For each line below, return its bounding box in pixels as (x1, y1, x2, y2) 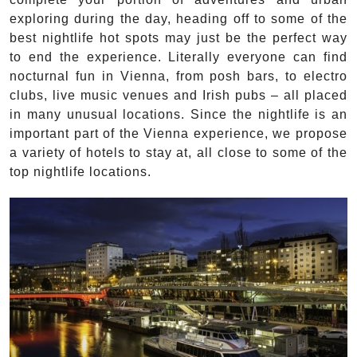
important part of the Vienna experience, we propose (10, 127, 347, 141)
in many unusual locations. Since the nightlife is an (10, 108, 347, 122)
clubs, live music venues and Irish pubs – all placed (10, 88, 347, 103)
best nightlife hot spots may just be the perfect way (10, 31, 347, 45)
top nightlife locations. (10, 165, 151, 179)
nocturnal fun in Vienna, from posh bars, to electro (10, 69, 347, 84)
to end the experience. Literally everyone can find (10, 50, 347, 65)
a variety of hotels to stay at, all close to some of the (10, 146, 347, 160)
